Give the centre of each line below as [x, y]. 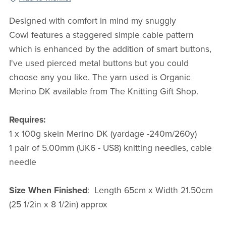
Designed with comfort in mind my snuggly [92, 21]
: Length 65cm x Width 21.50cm [150, 191]
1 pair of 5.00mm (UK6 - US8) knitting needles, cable [110, 148]
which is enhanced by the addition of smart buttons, [110, 49]
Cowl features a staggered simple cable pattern [101, 35]
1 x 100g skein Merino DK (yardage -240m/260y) [103, 134]
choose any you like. [50, 78]
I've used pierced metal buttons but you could [99, 64]
